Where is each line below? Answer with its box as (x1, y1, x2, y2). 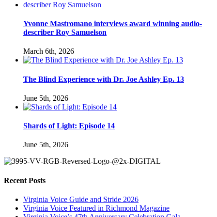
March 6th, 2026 (23, 47, 74, 56)
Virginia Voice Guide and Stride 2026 (23, 195, 139, 203)
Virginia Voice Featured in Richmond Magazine (23, 204, 170, 212)
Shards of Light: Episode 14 (23, 122, 115, 130)
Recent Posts (4, 176, 46, 185)
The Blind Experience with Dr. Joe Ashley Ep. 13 (23, 75, 184, 83)
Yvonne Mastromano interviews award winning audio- (23, 19, 202, 28)
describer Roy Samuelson (23, 28, 107, 37)
